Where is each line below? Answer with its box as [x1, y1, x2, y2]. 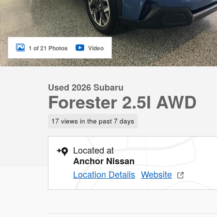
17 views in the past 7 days [51, 116, 134, 125]
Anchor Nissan [73, 154, 135, 167]
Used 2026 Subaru [48, 81, 124, 93]
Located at [73, 143, 114, 156]
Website [141, 167, 172, 180]
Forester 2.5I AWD [48, 89, 197, 114]
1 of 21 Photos [29, 43, 68, 52]
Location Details [73, 167, 135, 180]
